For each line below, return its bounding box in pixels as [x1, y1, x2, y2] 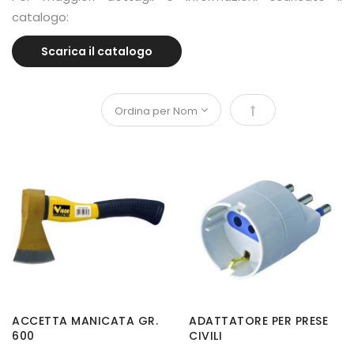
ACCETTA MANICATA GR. [12, 313, 158, 330]
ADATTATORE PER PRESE [189, 313, 328, 330]
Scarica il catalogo [41, 43, 153, 60]
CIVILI [189, 328, 222, 345]
